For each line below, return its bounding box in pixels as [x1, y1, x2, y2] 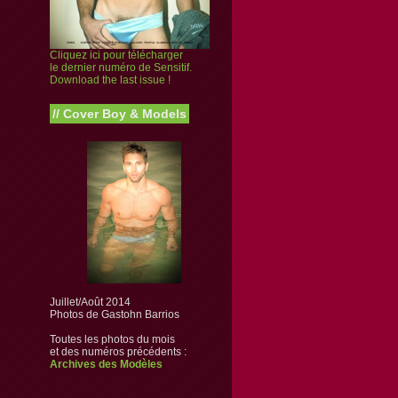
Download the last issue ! [50, 74, 171, 86]
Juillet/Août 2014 [50, 296, 131, 308]
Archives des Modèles [50, 358, 163, 370]
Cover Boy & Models [60, 107, 187, 121]
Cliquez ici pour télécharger [50, 49, 183, 61]
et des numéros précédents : [50, 346, 187, 358]
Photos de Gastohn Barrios [50, 308, 179, 321]
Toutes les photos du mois [50, 333, 175, 346]
